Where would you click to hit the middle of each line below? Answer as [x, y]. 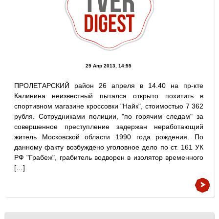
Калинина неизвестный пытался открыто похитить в [109, 96]
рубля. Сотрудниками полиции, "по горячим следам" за [109, 116]
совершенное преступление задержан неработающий [109, 127]
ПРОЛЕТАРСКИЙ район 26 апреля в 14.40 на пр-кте [109, 86]
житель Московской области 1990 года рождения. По [109, 137]
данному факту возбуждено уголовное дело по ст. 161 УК [109, 147]
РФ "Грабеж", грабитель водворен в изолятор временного [109, 157]
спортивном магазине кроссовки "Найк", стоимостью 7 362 [109, 106]
